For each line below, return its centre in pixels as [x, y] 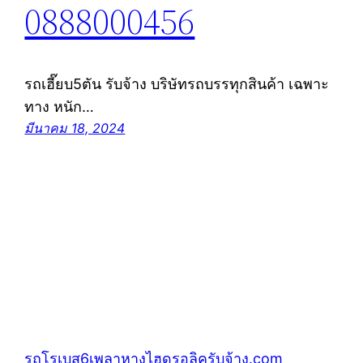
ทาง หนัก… [60, 106]
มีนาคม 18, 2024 [75, 128]
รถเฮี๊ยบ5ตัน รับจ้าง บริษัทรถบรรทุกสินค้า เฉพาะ [177, 83]
